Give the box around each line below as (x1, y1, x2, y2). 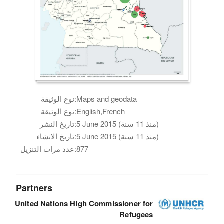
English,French (76, 105, 125, 116)
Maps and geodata (76, 93, 137, 104)
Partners (16, 181, 53, 194)
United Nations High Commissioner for (15, 197, 153, 209)
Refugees (119, 208, 153, 220)
